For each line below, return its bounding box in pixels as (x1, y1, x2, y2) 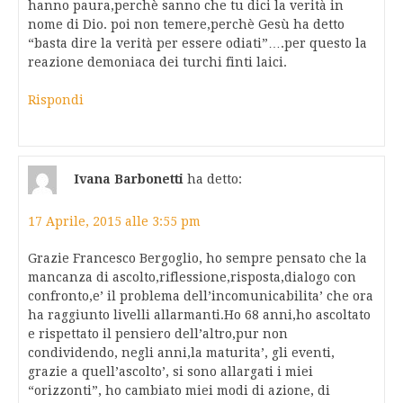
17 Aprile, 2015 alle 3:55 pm (28, 214, 201, 229)
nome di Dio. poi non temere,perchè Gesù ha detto (28, 17, 345, 32)
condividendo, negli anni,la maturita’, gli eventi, (28, 345, 335, 361)
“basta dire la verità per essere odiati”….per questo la (28, 36, 367, 51)
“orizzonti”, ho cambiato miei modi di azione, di (28, 383, 330, 399)
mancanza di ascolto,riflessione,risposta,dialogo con (28, 270, 356, 285)
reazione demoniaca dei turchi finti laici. (28, 55, 287, 70)
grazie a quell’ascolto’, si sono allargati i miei (28, 364, 313, 380)
